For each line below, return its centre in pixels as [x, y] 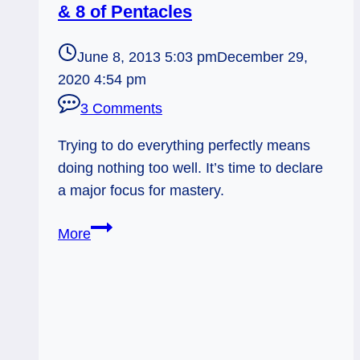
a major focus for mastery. [141, 191]
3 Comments [121, 109]
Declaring [121, 250]
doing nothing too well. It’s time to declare [190, 168]
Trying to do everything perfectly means [184, 146]
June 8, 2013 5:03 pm [147, 57]
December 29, [262, 57]
